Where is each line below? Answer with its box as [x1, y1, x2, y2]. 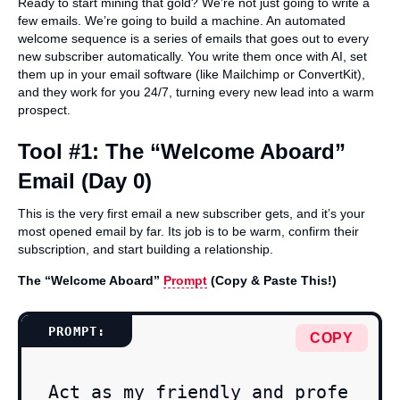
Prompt [163, 273, 207, 288]
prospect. [18, 103, 71, 118]
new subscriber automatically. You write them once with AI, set [18, 49, 367, 64]
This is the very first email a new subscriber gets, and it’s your [18, 206, 365, 221]
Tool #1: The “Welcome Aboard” [18, 139, 346, 164]
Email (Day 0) [18, 169, 152, 194]
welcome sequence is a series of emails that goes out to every [18, 31, 369, 46]
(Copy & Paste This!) [207, 273, 337, 288]
